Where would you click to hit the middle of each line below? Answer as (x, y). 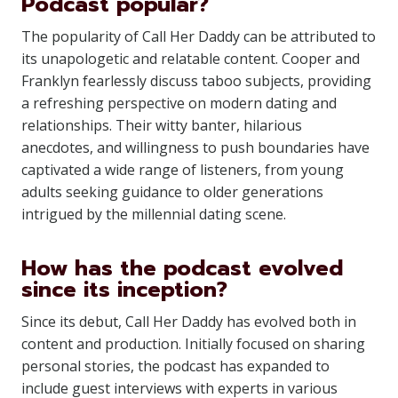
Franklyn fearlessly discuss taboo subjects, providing (196, 81)
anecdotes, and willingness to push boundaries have (195, 147)
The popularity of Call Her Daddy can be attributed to (199, 36)
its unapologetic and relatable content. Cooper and (191, 59)
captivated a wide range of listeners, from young (183, 170)
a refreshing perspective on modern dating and (179, 103)
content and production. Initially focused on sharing (193, 344)
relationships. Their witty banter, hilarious (162, 125)
